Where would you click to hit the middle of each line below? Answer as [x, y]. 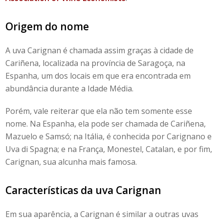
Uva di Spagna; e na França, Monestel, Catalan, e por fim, [109, 149]
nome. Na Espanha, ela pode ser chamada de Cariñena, [106, 123]
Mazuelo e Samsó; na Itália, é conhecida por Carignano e [109, 136]
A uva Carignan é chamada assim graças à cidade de [100, 50]
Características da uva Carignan [84, 190]
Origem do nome [47, 26]
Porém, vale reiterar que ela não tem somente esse [99, 111]
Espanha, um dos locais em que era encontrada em [98, 76]
